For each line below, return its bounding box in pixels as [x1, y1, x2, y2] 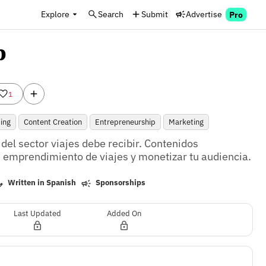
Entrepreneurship [94, 117, 156, 127]
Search [98, 8, 123, 20]
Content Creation [23, 117, 82, 127]
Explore [41, 8, 69, 20]
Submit [141, 8, 168, 20]
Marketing [168, 117, 204, 127]
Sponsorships [93, 178, 145, 188]
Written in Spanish [5, 178, 76, 188]
